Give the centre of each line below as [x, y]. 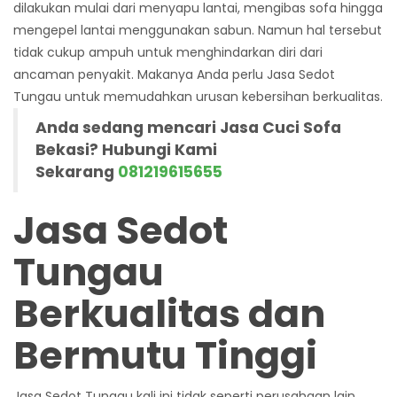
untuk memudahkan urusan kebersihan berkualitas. [222, 97]
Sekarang [77, 172]
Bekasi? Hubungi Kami [126, 150]
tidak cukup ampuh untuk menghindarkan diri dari [168, 53]
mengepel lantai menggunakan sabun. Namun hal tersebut [198, 31]
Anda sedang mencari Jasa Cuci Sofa [188, 128]
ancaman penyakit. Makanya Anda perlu [140, 75]
